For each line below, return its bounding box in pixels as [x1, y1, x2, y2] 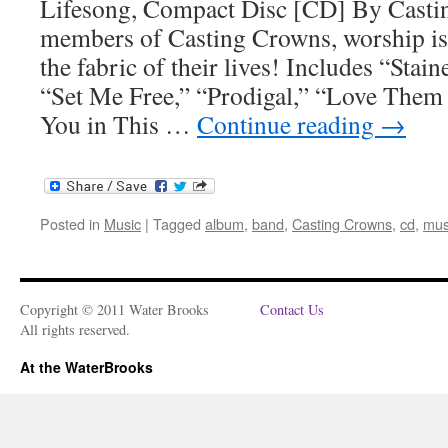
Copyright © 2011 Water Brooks [20, 299, 209, 319]
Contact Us [260, 299, 324, 319]
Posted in [40, 212, 100, 234]
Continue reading [197, 107, 380, 142]
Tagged [153, 212, 201, 234]
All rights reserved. [20, 319, 130, 339]
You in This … [40, 107, 197, 142]
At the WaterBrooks [20, 356, 153, 377]
